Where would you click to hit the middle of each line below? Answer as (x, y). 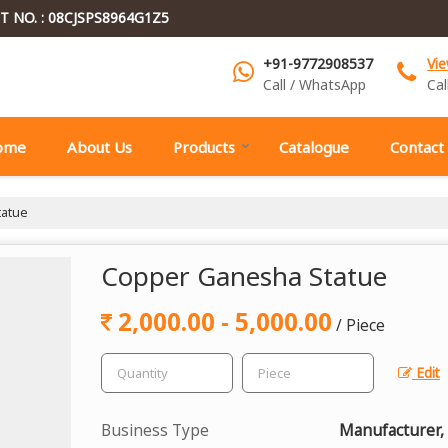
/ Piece (360, 325)
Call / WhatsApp (314, 84)
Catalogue (314, 146)
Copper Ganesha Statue (244, 275)
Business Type (155, 430)
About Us (99, 146)
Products (204, 146)
